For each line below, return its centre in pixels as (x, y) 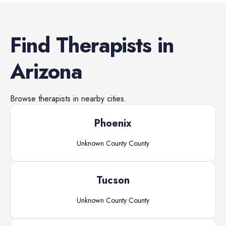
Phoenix (113, 123)
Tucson (113, 180)
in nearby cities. (99, 99)
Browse (24, 99)
